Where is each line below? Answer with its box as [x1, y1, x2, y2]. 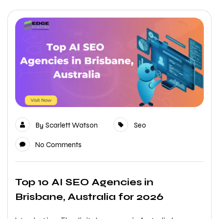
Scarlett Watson [45, 121, 98, 130]
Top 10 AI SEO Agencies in [15, 176, 153, 189]
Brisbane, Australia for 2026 [15, 191, 163, 203]
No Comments [35, 140, 82, 150]
